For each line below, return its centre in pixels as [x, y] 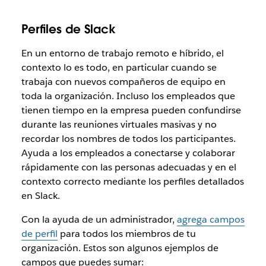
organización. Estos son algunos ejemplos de [120, 248]
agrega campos [210, 219]
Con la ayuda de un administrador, [99, 219]
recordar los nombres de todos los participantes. [128, 138]
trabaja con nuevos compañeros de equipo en [123, 81]
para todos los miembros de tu [126, 233]
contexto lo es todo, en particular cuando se [119, 67]
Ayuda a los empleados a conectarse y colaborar [128, 153]
